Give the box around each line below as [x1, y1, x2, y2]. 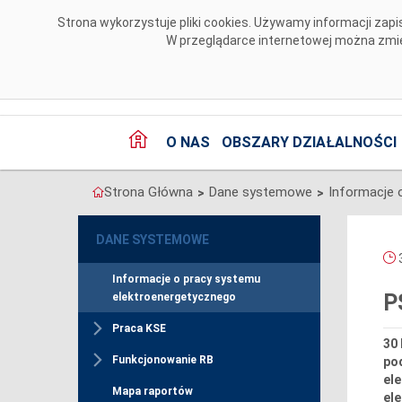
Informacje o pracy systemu [112, 273, 260, 286]
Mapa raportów [112, 385, 193, 398]
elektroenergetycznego [112, 291, 236, 304]
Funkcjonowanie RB [112, 354, 214, 367]
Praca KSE [112, 322, 166, 336]
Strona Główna [104, 184, 193, 201]
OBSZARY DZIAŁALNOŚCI [221, 134, 397, 152]
